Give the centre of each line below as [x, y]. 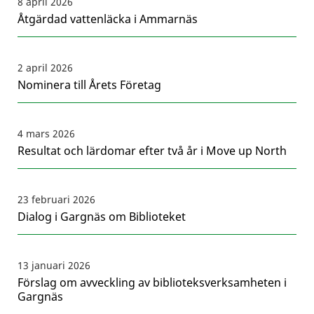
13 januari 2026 [54, 266]
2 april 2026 [45, 68]
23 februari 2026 [56, 200]
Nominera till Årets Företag [89, 85]
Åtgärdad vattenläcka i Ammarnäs [108, 19]
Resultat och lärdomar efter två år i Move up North [152, 151]
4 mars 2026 [46, 134]
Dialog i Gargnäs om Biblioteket [102, 217]
